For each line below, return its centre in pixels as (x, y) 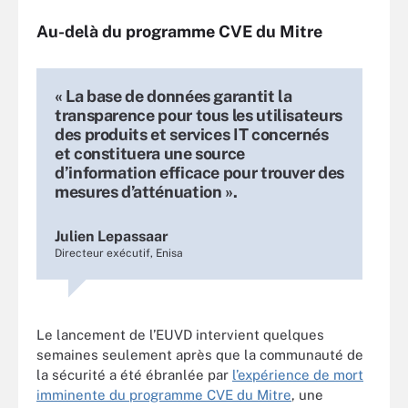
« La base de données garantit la (173, 96)
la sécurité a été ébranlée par (134, 375)
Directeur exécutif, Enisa (119, 253)
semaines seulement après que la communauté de (200, 355)
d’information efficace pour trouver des (199, 173)
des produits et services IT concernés (192, 134)
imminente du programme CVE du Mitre (164, 395)
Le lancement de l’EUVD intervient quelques (180, 335)
